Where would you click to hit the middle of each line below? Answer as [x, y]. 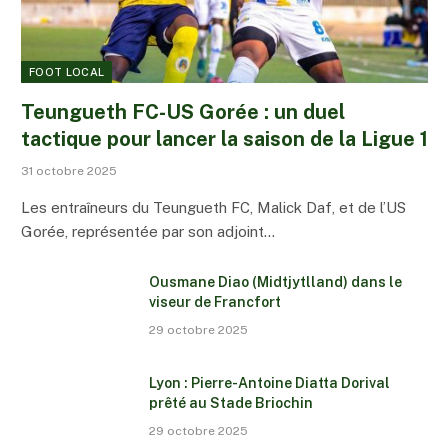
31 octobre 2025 [69, 170]
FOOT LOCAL [67, 71]
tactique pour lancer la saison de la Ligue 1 [224, 138]
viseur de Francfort [215, 301]
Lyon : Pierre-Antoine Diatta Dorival [269, 382]
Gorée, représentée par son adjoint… [148, 231]
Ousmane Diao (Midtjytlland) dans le [275, 281]
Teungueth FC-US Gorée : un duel [183, 111]
